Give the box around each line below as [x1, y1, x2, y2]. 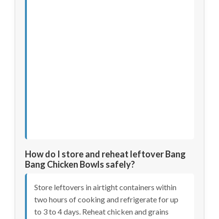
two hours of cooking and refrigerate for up [34, 194, 178, 204]
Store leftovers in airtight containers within [34, 182, 176, 192]
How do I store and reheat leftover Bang [25, 148, 186, 159]
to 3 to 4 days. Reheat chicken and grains [34, 206, 169, 216]
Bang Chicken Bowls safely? [25, 158, 135, 170]
